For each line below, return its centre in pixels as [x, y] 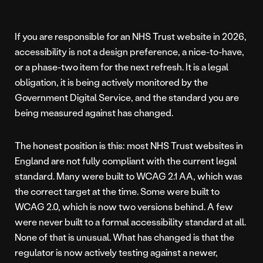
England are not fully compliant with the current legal [126, 161]
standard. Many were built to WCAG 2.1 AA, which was [129, 176]
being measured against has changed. [94, 113]
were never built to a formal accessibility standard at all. [130, 222]
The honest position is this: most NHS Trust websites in [129, 146]
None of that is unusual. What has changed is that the [124, 237]
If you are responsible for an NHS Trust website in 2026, [131, 36]
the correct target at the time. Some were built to [117, 191]
